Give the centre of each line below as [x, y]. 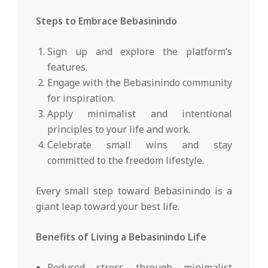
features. [68, 67]
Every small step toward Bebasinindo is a [134, 191]
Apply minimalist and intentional [140, 114]
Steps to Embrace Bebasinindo [106, 21]
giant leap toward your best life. [108, 207]
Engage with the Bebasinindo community [140, 83]
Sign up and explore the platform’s [140, 52]
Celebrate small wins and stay [140, 145]
